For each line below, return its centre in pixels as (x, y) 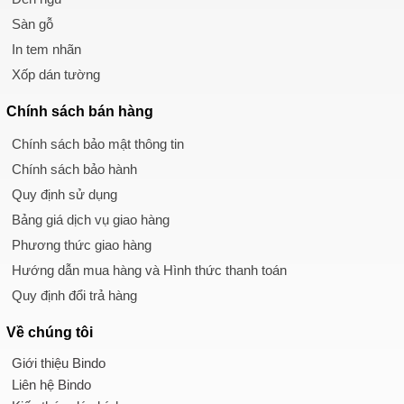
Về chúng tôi (50, 332)
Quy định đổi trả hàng (74, 295)
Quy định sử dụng (64, 194)
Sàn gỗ (32, 23)
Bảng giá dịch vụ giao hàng (91, 219)
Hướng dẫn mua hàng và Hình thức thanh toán (149, 270)
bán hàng (121, 111)
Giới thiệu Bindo (59, 363)
